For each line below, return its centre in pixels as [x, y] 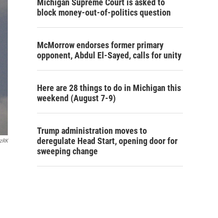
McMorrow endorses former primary [100, 45]
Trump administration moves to [92, 131]
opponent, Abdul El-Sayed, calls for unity [109, 55]
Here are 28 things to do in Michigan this [109, 88]
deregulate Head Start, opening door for [107, 141]
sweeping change [67, 151]
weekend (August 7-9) [76, 98]
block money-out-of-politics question [104, 13]
